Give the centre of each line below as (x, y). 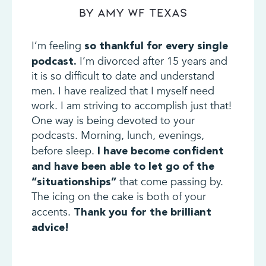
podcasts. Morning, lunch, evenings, (118, 136)
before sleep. (64, 151)
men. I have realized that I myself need (123, 91)
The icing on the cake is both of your (118, 197)
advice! (50, 227)
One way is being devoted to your (113, 121)
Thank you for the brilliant (142, 212)
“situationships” (74, 182)
